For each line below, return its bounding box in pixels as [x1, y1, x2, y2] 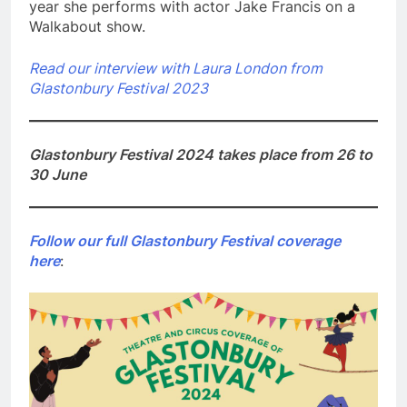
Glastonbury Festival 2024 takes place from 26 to [29, 145, 372, 164]
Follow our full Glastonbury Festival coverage [29, 232, 341, 251]
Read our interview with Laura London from [29, 59, 323, 78]
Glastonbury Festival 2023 [29, 79, 208, 98]
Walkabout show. [29, 17, 145, 36]
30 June [29, 165, 86, 184]
